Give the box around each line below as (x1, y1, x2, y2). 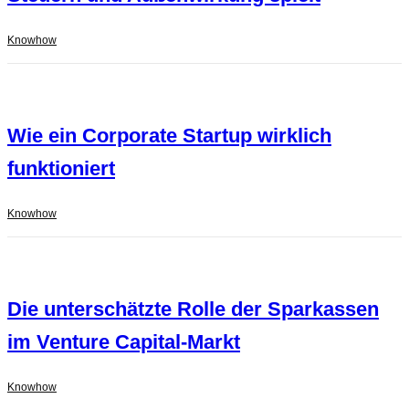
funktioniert (7, 157, 115, 181)
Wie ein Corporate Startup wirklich (7, 124, 331, 148)
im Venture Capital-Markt (7, 330, 240, 354)
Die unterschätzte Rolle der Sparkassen (7, 298, 379, 321)
